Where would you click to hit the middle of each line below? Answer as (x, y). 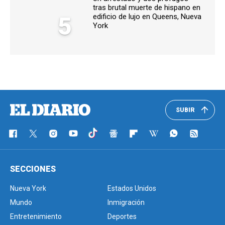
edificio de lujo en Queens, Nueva (147, 17)
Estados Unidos (132, 189)
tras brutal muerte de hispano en (147, 8)
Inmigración (126, 203)
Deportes (122, 217)
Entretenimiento (36, 217)
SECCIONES (33, 169)
